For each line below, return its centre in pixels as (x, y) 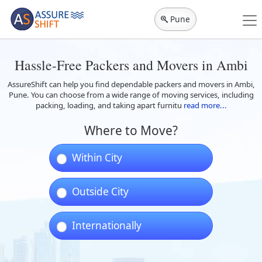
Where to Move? (131, 130)
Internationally (107, 225)
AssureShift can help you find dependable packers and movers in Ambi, (131, 84)
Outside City (100, 192)
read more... (205, 105)
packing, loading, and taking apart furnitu (108, 105)
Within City (97, 158)
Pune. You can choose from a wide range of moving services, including (131, 95)
